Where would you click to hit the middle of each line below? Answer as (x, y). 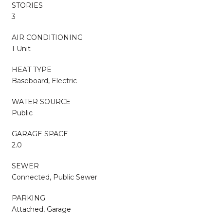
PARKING (28, 198)
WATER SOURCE (41, 101)
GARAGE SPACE (40, 134)
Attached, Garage (41, 209)
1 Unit (21, 48)
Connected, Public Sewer (54, 177)
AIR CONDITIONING (47, 37)
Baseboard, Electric (44, 81)
